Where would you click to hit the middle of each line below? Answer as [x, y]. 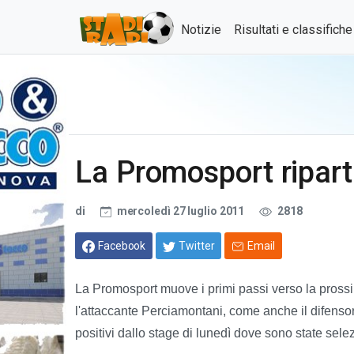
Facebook [122, 245]
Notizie [201, 30]
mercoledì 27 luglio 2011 [181, 211]
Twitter [197, 245]
